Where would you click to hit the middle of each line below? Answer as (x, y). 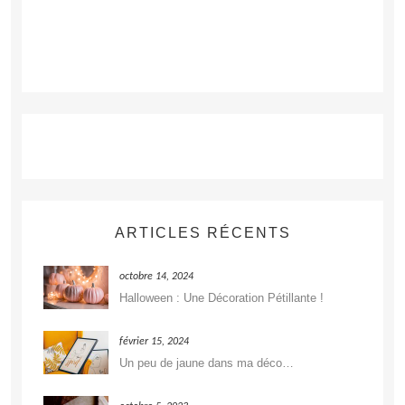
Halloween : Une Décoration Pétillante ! (221, 298)
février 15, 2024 (154, 342)
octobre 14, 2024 (156, 277)
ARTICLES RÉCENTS (202, 233)
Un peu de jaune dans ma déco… (207, 363)
